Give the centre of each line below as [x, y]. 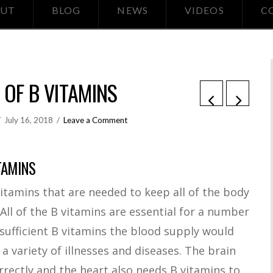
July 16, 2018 [29, 120]
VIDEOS [204, 10]
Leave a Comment [96, 120]
